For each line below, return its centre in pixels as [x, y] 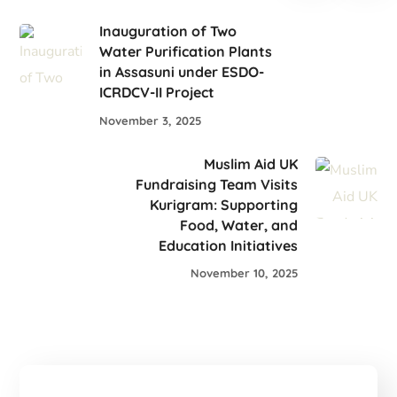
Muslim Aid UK [250, 163]
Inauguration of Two [168, 31]
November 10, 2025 [244, 273]
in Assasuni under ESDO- [182, 71]
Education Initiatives [228, 245]
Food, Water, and [238, 225]
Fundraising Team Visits [216, 184]
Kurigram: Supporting [223, 204]
